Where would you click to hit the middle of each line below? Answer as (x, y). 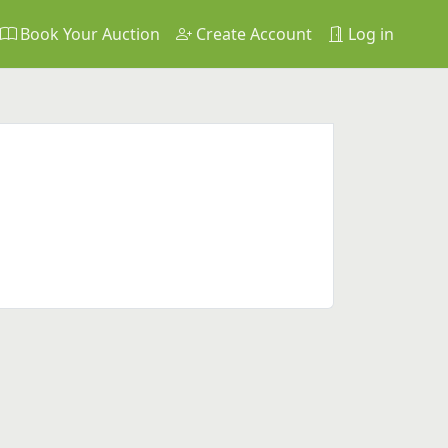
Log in (369, 34)
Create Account (252, 34)
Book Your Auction (88, 34)
